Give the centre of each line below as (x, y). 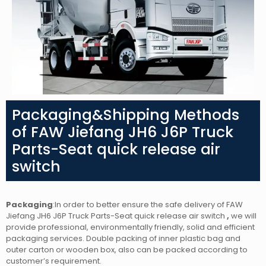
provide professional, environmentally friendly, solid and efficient (130, 227)
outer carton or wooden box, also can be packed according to (127, 250)
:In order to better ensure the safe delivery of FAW (148, 205)
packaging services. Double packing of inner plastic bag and (123, 239)
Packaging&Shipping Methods (126, 115)
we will (243, 216)
